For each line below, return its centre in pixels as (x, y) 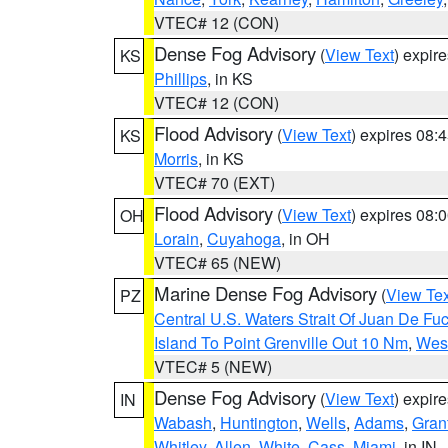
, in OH (305, 238)
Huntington (259, 422)
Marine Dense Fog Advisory (265, 293)
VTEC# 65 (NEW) (217, 262)
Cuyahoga (244, 238)
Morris (176, 158)
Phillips (180, 78)
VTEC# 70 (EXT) (214, 182)
